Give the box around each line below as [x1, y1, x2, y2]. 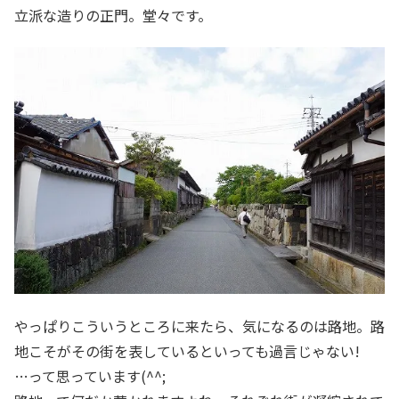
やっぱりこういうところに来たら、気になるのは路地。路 [14, 315, 385, 338]
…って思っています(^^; [14, 365, 166, 387]
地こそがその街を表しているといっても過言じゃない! [14, 340, 360, 362]
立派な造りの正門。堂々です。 [14, 4, 212, 26]
